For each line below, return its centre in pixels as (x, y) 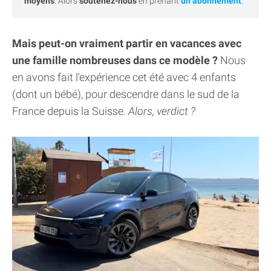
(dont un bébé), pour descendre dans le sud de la (126, 94)
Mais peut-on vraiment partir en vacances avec (127, 43)
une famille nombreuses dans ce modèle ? (115, 60)
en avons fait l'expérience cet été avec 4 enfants (124, 77)
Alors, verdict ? (162, 111)
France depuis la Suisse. (70, 111)
